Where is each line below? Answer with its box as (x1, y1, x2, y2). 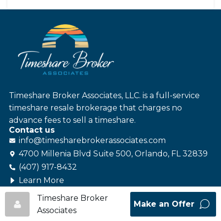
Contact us (8, 125, 55, 135)
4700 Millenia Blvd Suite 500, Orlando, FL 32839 (18, 149, 208, 159)
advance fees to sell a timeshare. (8, 115, 136, 125)
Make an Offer (134, 199, 197, 209)
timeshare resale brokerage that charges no (8, 103, 182, 113)
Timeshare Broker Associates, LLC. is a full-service (8, 91, 200, 101)
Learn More (18, 176, 64, 185)
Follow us (8, 185, 49, 195)
